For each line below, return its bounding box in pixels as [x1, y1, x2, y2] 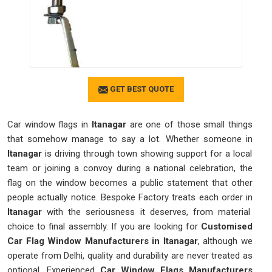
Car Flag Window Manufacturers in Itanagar [7, 235, 198, 246]
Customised [201, 220, 253, 232]
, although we [197, 235, 253, 246]
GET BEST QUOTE [108, 84, 174, 93]
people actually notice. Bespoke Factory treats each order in [7, 191, 253, 203]
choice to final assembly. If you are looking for [7, 220, 201, 232]
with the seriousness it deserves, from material [42, 206, 250, 217]
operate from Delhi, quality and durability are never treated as [7, 250, 253, 261]
